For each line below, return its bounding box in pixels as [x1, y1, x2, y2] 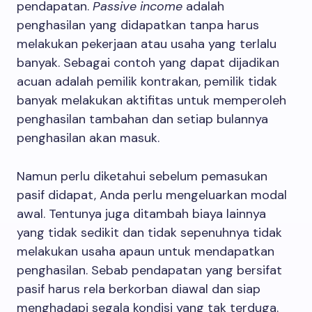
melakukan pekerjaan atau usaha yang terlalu [17, 36, 276, 52]
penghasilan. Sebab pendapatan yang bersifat [17, 262, 282, 279]
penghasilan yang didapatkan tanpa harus [17, 17, 259, 33]
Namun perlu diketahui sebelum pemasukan [17, 168, 267, 185]
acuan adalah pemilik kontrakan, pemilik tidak [17, 73, 277, 90]
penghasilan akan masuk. [17, 130, 159, 146]
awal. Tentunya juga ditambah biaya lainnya [17, 205, 266, 222]
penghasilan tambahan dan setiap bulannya [17, 111, 268, 127]
